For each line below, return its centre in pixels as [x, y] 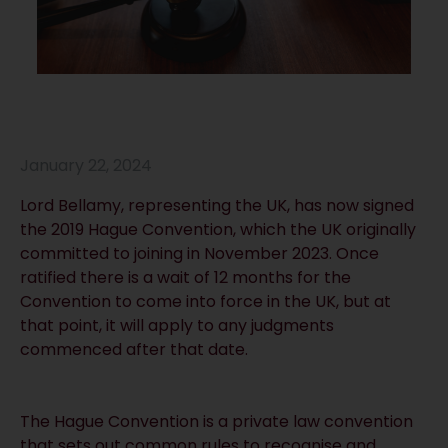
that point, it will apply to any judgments [177, 325]
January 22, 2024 [86, 165]
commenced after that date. [134, 349]
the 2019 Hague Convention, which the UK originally [218, 229]
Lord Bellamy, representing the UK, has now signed [217, 205]
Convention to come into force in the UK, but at [205, 301]
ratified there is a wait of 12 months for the [185, 277]
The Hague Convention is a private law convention [216, 421]
